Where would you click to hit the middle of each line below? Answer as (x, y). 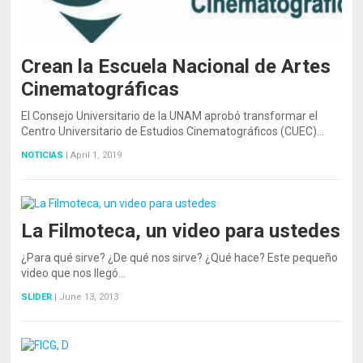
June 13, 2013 (89, 297)
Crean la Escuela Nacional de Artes (176, 66)
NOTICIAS (43, 155)
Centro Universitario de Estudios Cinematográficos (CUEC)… (173, 131)
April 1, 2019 (96, 155)
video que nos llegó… (74, 273)
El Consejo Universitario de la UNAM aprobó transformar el (170, 115)
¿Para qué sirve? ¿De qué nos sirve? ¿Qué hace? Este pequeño (180, 257)
